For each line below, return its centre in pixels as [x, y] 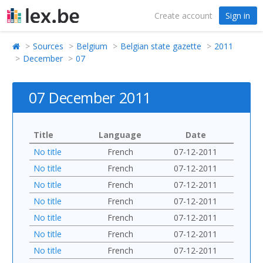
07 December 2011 [90, 97]
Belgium [92, 46]
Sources [48, 46]
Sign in [238, 15]
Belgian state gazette [161, 46]
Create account [183, 15]
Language [120, 134]
